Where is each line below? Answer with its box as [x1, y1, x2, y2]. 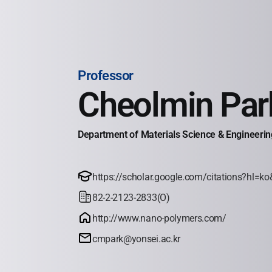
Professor [78, 67, 134, 83]
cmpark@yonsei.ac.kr [92, 233, 180, 245]
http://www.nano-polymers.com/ [92, 212, 226, 224]
